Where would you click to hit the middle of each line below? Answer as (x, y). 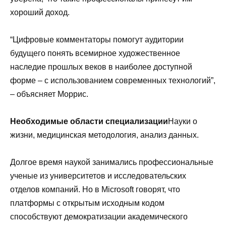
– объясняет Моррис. (49, 94)
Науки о (183, 122)
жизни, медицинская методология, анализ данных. (104, 135)
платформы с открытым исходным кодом (87, 203)
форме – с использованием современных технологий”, (113, 80)
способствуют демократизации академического (99, 217)
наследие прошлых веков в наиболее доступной (101, 67)
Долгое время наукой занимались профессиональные (112, 162)
